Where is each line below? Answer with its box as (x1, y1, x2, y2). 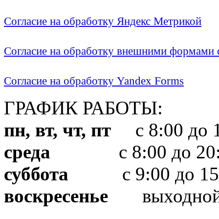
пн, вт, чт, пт (4, 119, 111, 141)
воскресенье (4, 185, 108, 207)
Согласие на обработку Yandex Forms (4, 75, 184, 88)
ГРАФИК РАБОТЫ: (4, 97, 163, 119)
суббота (4, 163, 68, 185)
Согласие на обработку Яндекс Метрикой (4, 15, 201, 28)
